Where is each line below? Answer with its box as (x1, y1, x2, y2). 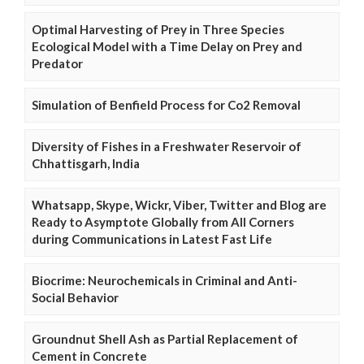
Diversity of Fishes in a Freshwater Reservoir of (32, 139, 301, 154)
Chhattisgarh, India (32, 156, 140, 171)
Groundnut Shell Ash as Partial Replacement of (32, 331, 298, 347)
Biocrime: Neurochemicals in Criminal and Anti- (32, 273, 297, 288)
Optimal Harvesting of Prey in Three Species (32, 22, 284, 37)
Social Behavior (32, 290, 119, 305)
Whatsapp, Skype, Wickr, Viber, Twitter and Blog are (32, 197, 327, 213)
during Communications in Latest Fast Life (32, 232, 272, 247)
